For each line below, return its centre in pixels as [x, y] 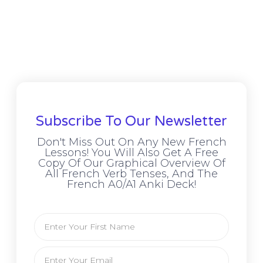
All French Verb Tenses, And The [131, 173]
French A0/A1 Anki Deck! [131, 184]
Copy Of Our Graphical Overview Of [131, 163]
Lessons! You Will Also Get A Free [131, 152]
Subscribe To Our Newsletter [131, 121]
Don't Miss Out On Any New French [131, 142]
